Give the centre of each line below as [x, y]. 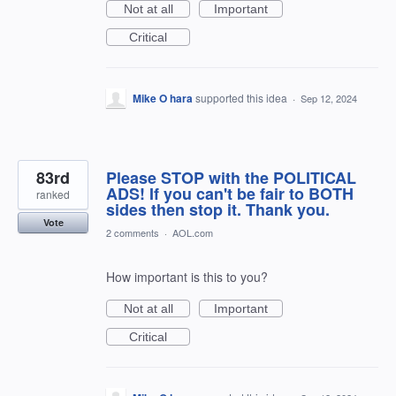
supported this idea [243, 98]
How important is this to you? [187, 277]
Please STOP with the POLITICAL [231, 178]
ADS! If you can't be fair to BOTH [230, 194]
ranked [53, 194]
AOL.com [193, 232]
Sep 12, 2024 [329, 98]
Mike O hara [163, 98]
